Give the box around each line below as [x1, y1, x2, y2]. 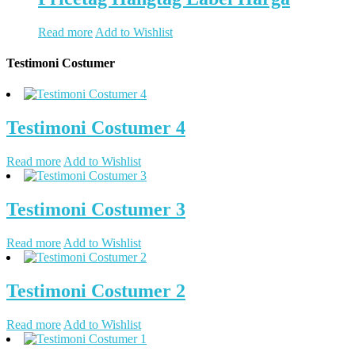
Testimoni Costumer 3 [6, 198, 185, 219]
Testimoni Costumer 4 [6, 117, 185, 138]
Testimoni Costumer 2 [6, 280, 185, 301]
